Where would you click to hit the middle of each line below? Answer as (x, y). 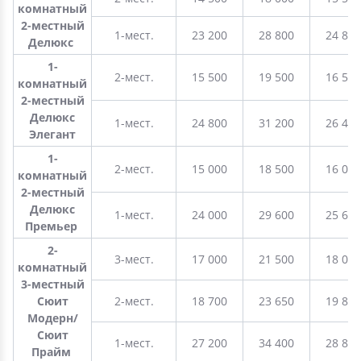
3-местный (52, 284)
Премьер (52, 226)
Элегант (52, 134)
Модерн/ (52, 318)
